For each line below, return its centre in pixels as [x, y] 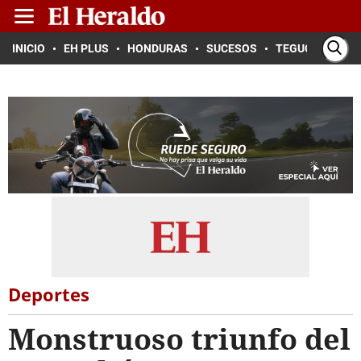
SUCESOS [232, 48]
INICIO [29, 48]
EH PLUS [86, 48]
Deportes [49, 294]
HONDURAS [158, 48]
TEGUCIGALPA [313, 48]
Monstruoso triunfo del [179, 339]
